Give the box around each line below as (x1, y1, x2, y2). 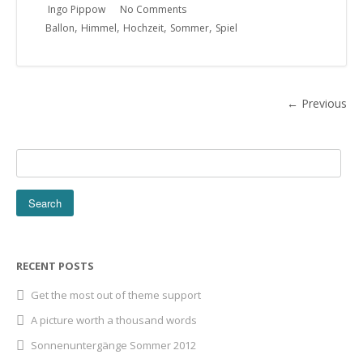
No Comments (120, 2, 186, 16)
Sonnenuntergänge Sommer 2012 (31, 337, 196, 352)
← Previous (287, 95, 347, 111)
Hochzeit (123, 20, 164, 35)
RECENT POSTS (16, 258, 94, 273)
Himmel (81, 20, 117, 35)
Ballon (45, 20, 75, 35)
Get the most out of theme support (31, 287, 201, 302)
